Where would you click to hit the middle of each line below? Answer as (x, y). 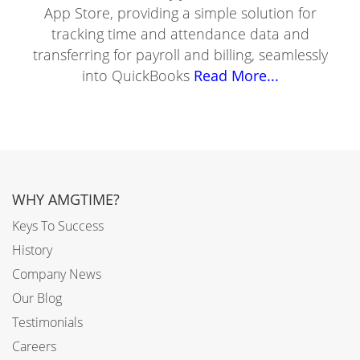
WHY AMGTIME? (66, 199)
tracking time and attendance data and (180, 34)
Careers (34, 346)
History (32, 250)
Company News (57, 274)
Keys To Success (58, 226)
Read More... (234, 76)
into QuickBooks (135, 76)
